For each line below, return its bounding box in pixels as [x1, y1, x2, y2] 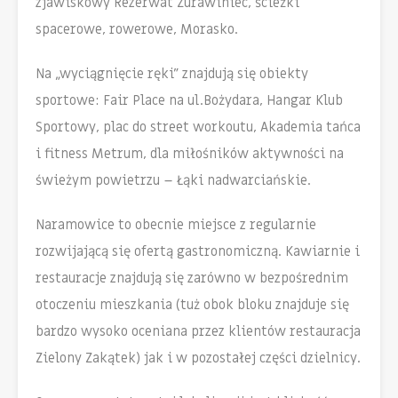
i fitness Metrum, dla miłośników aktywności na [36, 145, 344, 163]
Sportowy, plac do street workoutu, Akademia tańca [36, 118, 361, 137]
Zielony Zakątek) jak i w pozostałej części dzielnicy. [36, 349, 361, 368]
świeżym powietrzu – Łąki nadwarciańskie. [36, 171, 311, 190]
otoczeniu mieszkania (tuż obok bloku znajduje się [36, 296, 349, 314]
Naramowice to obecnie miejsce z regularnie [36, 216, 316, 235]
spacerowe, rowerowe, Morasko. [36, 20, 238, 39]
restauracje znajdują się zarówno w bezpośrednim [36, 269, 348, 288]
